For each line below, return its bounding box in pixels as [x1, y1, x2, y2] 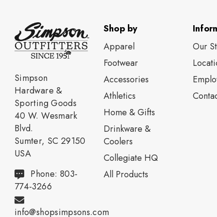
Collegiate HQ [103, 152, 158, 165]
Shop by [103, 22, 138, 35]
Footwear [103, 57, 138, 70]
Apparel [103, 40, 135, 53]
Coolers [103, 135, 133, 148]
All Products [103, 168, 148, 181]
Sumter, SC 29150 [15, 135, 86, 148]
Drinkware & [103, 123, 151, 136]
